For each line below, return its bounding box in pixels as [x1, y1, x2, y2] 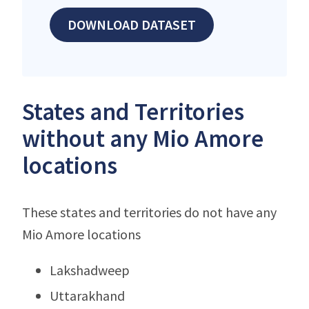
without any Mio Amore [22, 123, 263, 154]
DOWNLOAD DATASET [68, 15, 196, 33]
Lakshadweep [50, 261, 130, 279]
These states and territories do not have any [22, 203, 277, 221]
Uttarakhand [50, 286, 125, 304]
